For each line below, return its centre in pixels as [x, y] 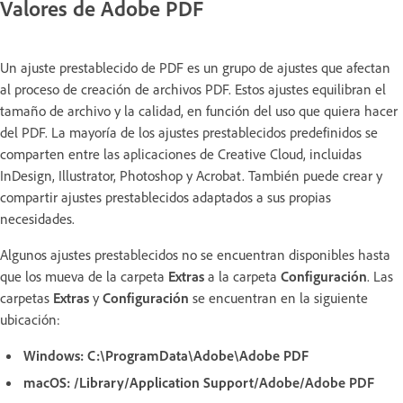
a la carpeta [242, 276]
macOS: [47, 382]
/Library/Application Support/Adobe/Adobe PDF [224, 382]
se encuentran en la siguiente [278, 297]
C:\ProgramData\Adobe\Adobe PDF [198, 355]
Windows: [54, 355]
